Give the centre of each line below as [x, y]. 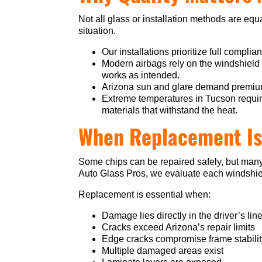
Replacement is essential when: [145, 195]
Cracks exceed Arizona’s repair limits [179, 227]
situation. [97, 31]
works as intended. [141, 75]
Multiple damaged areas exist [163, 251]
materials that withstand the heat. [170, 111]
